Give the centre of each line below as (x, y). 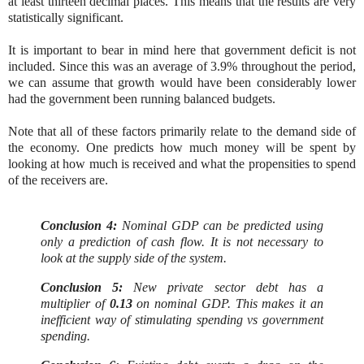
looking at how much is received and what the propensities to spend (182, 164)
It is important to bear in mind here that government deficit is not (182, 50)
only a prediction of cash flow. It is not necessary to (182, 242)
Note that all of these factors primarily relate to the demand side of (182, 132)
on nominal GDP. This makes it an (230, 303)
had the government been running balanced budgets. (143, 99)
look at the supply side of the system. (134, 258)
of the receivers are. (58, 180)
